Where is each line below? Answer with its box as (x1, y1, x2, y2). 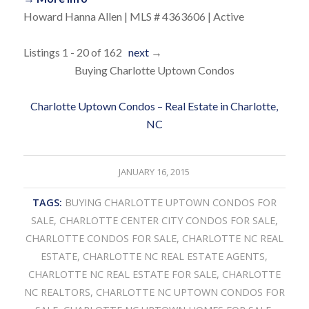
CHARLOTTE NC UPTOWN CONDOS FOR (95, 286, 285, 299)
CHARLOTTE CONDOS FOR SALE (25, 232, 177, 246)
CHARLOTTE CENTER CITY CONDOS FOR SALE (59, 214, 275, 228)
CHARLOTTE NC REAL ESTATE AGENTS (83, 250, 266, 263)
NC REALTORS (23, 286, 90, 299)
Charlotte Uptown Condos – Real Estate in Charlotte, (30, 99, 279, 113)
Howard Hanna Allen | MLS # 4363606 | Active (23, 10, 244, 23)
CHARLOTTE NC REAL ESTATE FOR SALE (28, 268, 217, 281)
